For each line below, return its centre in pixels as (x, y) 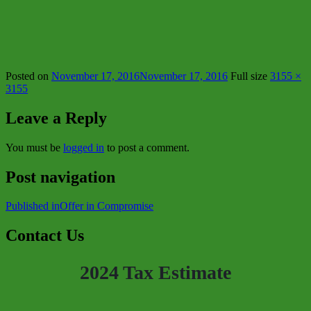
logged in (84, 147)
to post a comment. (147, 147)
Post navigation (60, 177)
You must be (34, 147)
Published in (33, 206)
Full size (250, 76)
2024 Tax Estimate (155, 273)
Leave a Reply (56, 118)
